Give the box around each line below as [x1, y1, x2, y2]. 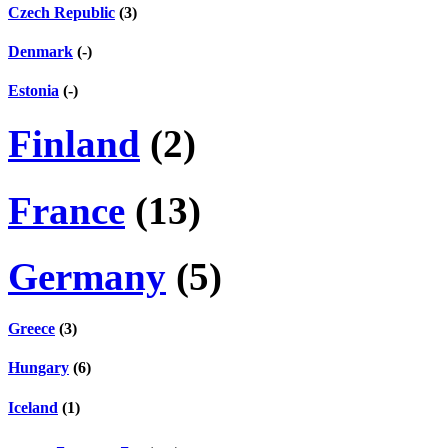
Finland [8, 122, 140, 166]
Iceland [8, 398, 58, 416]
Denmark [8, 42, 73, 60]
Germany [8, 254, 166, 298]
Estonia [8, 82, 59, 100]
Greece [8, 320, 55, 338]
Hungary [8, 359, 69, 377]
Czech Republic [8, 3, 115, 21]
